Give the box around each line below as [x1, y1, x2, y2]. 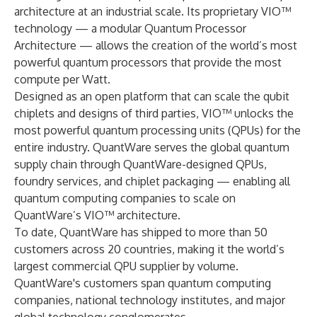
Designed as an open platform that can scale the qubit [14, 89, 289, 103]
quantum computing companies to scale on [14, 191, 236, 205]
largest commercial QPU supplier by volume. [14, 259, 238, 273]
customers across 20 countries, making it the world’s [14, 242, 284, 256]
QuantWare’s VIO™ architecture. [14, 208, 180, 222]
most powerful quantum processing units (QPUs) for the [14, 123, 301, 137]
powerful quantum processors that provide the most [14, 55, 282, 69]
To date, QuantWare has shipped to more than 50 [14, 225, 267, 239]
